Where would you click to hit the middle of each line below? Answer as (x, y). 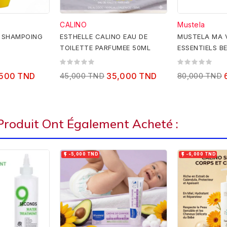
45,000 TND (82, 76)
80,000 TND (200, 76)
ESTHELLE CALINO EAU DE (104, 37)
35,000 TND (132, 76)
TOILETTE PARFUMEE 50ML (105, 48)
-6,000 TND (201, 154)
